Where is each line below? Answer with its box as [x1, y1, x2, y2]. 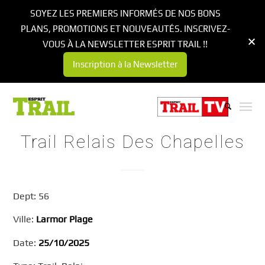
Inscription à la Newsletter [73, 59, 177, 69]
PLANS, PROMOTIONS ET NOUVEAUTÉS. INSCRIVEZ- [20, 24, 230, 34]
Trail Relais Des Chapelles [20, 131, 245, 152]
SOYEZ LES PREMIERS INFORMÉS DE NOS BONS [30, 8, 221, 18]
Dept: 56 [13, 190, 50, 202]
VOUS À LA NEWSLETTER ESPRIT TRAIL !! [43, 39, 208, 49]
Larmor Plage [36, 214, 93, 225]
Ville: [13, 214, 37, 225]
